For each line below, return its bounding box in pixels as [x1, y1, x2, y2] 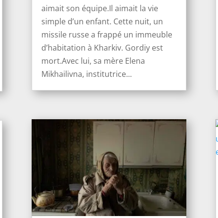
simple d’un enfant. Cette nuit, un [41, 16, 163, 27]
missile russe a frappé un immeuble [41, 29, 172, 40]
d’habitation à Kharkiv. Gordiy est [41, 42, 163, 53]
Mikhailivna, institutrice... [41, 68, 132, 79]
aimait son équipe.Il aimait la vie [41, 2, 158, 14]
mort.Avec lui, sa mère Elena [41, 55, 145, 66]
